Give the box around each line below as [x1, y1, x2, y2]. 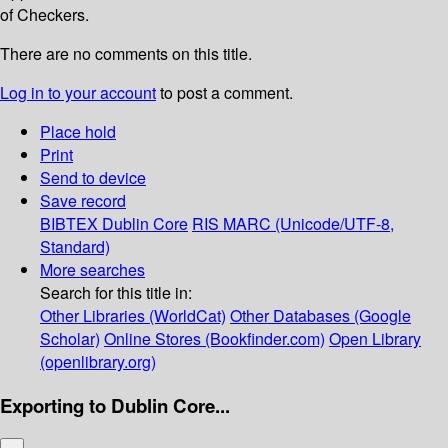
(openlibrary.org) [40, 350, 156, 374]
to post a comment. [156, 81, 293, 105]
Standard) [40, 235, 110, 259]
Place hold [40, 120, 116, 144]
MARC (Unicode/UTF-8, [223, 212, 394, 236]
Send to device [40, 166, 146, 190]
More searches [40, 258, 145, 282]
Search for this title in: [40, 281, 192, 305]
